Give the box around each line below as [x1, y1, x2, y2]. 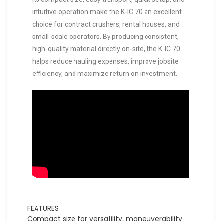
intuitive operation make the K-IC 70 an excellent [32, 8, 182, 16]
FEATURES [27, 203, 59, 214]
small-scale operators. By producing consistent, [32, 33, 179, 41]
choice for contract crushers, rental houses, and [32, 20, 180, 29]
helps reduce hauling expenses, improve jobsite [32, 57, 179, 66]
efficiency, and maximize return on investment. [32, 70, 177, 78]
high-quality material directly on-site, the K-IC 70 [32, 45, 180, 53]
